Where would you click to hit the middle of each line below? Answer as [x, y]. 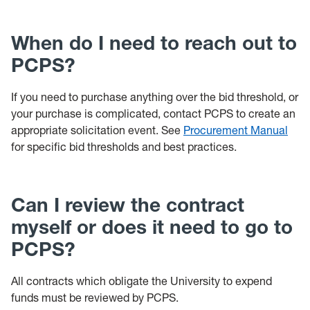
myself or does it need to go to [152, 227]
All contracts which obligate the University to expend [142, 281]
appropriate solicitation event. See [97, 130]
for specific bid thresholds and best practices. [124, 147]
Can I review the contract [128, 205]
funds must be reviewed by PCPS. [95, 298]
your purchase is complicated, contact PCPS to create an [153, 113]
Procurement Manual [236, 130]
